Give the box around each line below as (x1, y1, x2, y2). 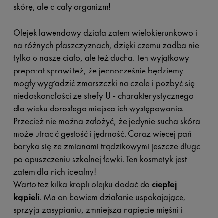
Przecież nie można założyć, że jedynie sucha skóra (13, 115, 200, 127)
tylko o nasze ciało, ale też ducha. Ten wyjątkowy (13, 52, 189, 64)
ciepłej (151, 178, 177, 190)
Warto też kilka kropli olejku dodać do (13, 178, 152, 190)
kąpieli (13, 191, 39, 203)
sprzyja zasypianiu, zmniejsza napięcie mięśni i (13, 203, 182, 216)
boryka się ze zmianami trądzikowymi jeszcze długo (13, 140, 201, 152)
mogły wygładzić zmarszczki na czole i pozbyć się (13, 77, 195, 89)
